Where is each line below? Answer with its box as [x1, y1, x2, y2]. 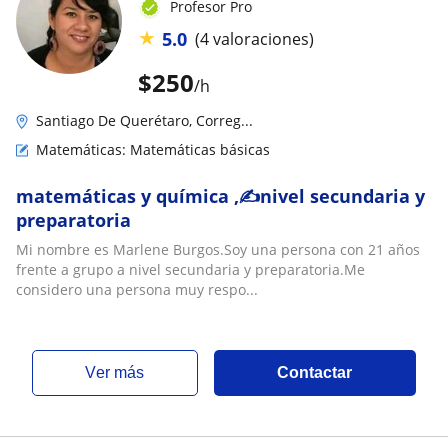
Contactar [277, 363, 353, 381]
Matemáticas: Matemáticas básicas [36, 139, 270, 159]
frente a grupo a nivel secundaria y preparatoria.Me [16, 259, 365, 279]
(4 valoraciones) [195, 28, 314, 50]
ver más [96, 363, 145, 381]
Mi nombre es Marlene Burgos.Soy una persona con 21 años [16, 239, 420, 259]
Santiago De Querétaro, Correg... [36, 110, 253, 130]
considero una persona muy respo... [16, 279, 258, 299]
